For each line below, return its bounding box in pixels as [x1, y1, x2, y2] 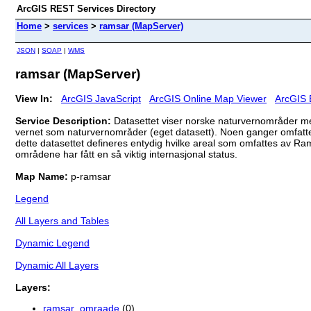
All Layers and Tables [15, 215, 109, 226]
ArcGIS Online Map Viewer [149, 92, 267, 104]
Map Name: [15, 170, 71, 182]
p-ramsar [71, 170, 111, 182]
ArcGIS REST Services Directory [17, 3, 155, 14]
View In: [15, 92, 53, 104]
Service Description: [15, 115, 114, 126]
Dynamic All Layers [15, 259, 99, 271]
